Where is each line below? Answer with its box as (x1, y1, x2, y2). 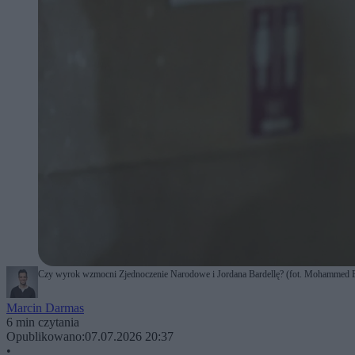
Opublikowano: (6, 329, 85, 343)
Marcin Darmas (6, 300, 84, 315)
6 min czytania (6, 315, 79, 329)
